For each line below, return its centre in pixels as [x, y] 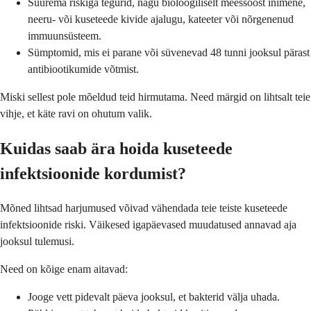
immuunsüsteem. [65, 36]
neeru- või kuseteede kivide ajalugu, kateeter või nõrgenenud [161, 19]
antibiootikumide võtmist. [83, 69]
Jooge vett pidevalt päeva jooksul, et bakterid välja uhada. [154, 297]
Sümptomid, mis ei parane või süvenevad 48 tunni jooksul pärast [169, 53]
